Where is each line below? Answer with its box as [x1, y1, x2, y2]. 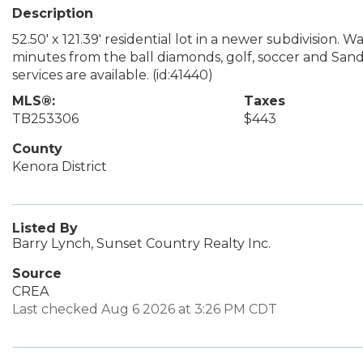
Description [12, 5, 93, 21]
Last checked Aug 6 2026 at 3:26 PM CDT [12, 301, 277, 317]
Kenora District [12, 158, 107, 174]
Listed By [12, 220, 78, 236]
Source [12, 265, 62, 281]
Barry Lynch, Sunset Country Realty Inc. [12, 235, 271, 251]
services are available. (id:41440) [12, 66, 213, 83]
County [12, 140, 62, 156]
